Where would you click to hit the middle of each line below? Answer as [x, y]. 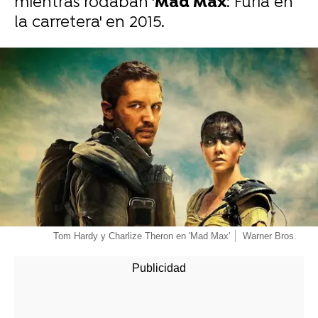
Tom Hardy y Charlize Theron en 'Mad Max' [142, 236]
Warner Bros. [270, 236]
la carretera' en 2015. [89, 23]
